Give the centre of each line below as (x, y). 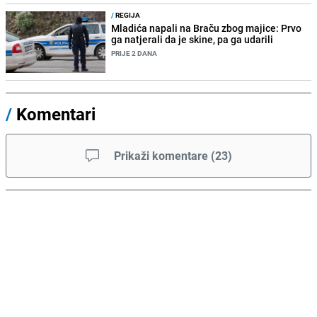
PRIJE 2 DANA (134, 53)
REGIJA (127, 15)
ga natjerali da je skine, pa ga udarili (192, 40)
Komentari (56, 114)
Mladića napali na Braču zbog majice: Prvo (207, 28)
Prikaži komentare (161, 156)
